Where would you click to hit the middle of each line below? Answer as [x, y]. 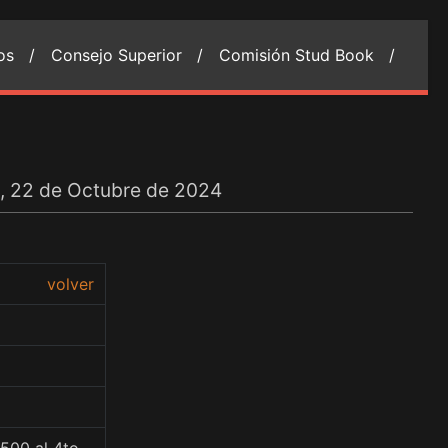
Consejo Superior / [127, 55]
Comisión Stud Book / [307, 55]
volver [70, 284]
